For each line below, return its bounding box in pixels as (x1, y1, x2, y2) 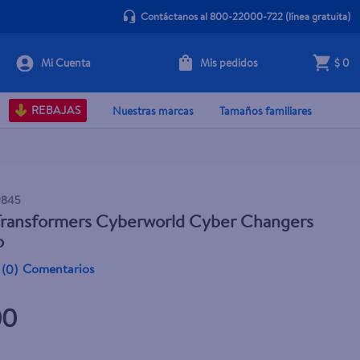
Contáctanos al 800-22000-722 (140, 9, 283, 23)
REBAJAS (31, 102, 80, 118)
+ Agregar (210, 66, 261, 78)
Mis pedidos (199, 54, 258, 71)
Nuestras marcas (112, 102, 194, 119)
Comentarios (22, 260, 96, 277)
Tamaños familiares (219, 102, 312, 119)
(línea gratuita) (282, 9, 350, 23)
